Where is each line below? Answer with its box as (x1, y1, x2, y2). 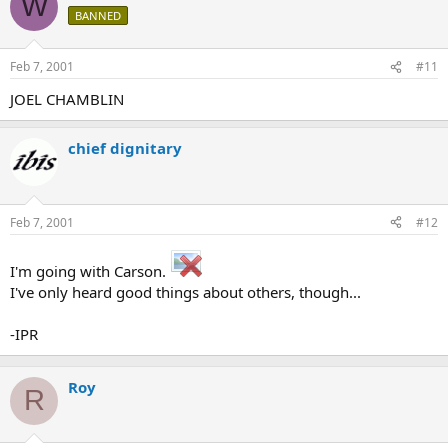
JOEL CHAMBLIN (10, 89, 124, 109)
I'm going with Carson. (10, 260, 170, 281)
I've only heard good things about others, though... (10, 281, 361, 302)
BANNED (75, 7, 121, 23)
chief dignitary (68, 138, 182, 158)
